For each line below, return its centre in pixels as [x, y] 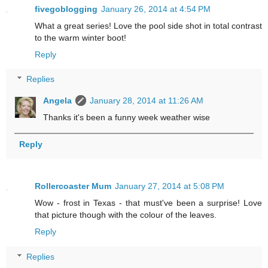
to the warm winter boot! [80, 37]
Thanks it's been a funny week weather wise [127, 118]
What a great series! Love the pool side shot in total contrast [148, 25]
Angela [58, 101]
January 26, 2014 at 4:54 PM [156, 9]
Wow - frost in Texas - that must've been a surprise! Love [148, 203]
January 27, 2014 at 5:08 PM [170, 186]
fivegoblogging [66, 9]
